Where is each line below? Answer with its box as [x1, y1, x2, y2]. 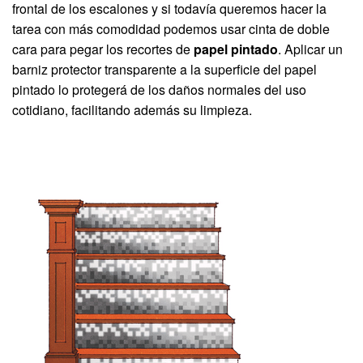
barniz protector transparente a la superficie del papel [12, 60, 317, 79]
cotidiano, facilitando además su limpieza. [12, 100, 252, 120]
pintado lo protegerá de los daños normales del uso [12, 80, 306, 100]
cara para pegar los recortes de [12, 40, 194, 59]
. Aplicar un [278, 40, 343, 59]
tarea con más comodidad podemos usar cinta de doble [12, 19, 330, 39]
